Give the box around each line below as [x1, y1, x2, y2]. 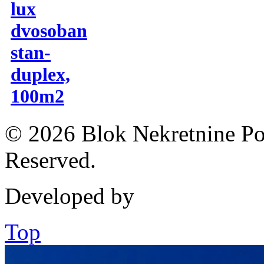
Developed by [5, 183, 134, 209]
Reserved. [5, 147, 96, 173]
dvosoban [11, 19, 87, 41]
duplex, [11, 63, 70, 85]
